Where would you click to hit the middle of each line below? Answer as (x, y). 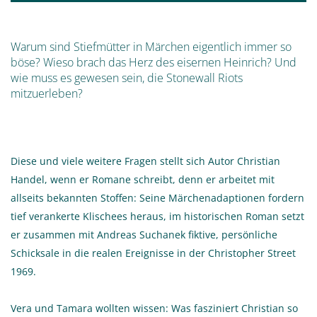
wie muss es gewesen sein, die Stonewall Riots (127, 77)
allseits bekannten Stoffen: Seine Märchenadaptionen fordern (157, 197)
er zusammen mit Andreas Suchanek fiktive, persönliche (144, 234)
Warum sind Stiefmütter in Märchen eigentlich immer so (151, 46)
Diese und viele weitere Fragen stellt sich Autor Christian (145, 161)
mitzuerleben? (47, 93)
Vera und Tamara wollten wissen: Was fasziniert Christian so (154, 308)
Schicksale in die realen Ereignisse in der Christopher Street (153, 253)
